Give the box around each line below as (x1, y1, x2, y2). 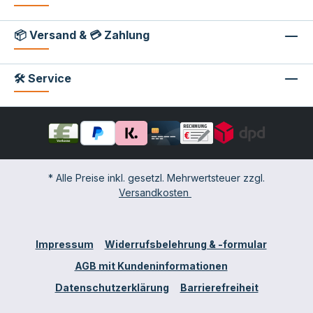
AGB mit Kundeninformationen (74, 260, 228, 272)
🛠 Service (14, 71, 71, 85)
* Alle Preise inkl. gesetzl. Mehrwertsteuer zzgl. (48, 172, 265, 184)
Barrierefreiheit (180, 282, 259, 294)
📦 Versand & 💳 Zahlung (14, 27, 150, 42)
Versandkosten (119, 187, 191, 199)
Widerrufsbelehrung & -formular (104, 238, 267, 251)
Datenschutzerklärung (54, 282, 169, 294)
